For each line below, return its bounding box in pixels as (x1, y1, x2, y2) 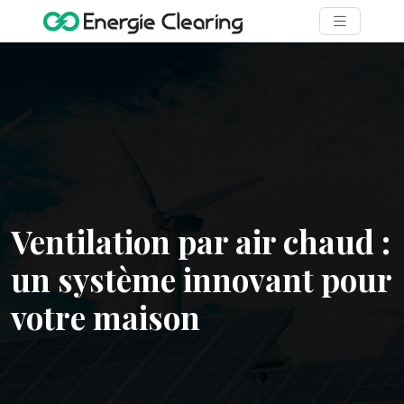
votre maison (11, 296, 200, 338)
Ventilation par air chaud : (11, 220, 390, 262)
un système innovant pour (11, 258, 391, 300)
